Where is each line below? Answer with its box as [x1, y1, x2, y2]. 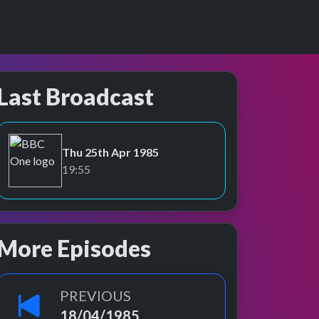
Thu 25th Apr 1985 [62, 145, 159, 159]
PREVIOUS [60, 287, 131, 304]
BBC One [8, 161, 54, 174]
